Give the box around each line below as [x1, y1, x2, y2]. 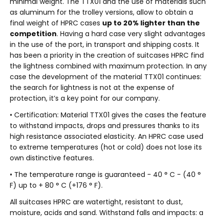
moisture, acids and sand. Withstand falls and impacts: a [10, 208, 203, 218]
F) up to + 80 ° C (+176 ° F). [10, 180, 103, 190]
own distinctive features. [10, 153, 94, 163]
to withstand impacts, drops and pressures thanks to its [10, 121, 199, 131]
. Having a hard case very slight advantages [57, 29, 205, 39]
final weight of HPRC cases [10, 18, 100, 28]
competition [10, 29, 57, 39]
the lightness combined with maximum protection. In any [10, 61, 207, 71]
